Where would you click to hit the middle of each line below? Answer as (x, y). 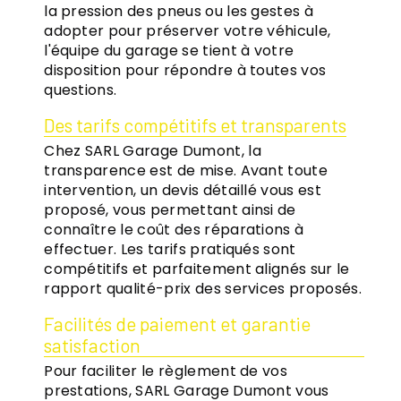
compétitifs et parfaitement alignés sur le (197, 269)
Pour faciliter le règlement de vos (166, 371)
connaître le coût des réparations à (174, 230)
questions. (81, 90)
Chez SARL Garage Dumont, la (153, 151)
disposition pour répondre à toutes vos (185, 71)
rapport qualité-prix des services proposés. (203, 289)
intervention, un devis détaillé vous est (183, 191)
